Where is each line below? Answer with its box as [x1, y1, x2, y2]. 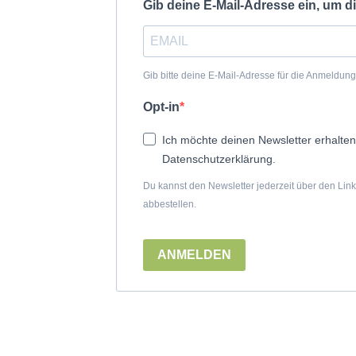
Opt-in [143, 99, 180, 114]
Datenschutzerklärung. [162, 152, 277, 165]
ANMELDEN [157, 248, 232, 261]
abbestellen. [143, 198, 197, 210]
